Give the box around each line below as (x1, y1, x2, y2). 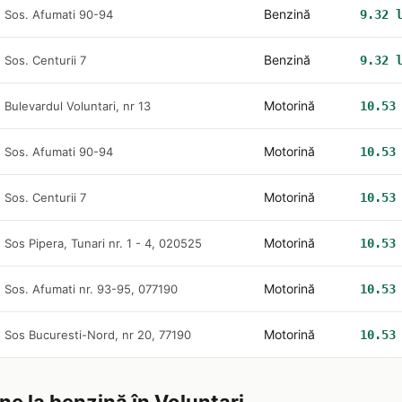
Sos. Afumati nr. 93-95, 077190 (4, 282, 178, 296)
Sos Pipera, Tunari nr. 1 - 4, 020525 (4, 236, 202, 250)
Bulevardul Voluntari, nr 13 (4, 99, 151, 113)
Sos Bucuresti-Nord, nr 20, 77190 (4, 328, 191, 342)
